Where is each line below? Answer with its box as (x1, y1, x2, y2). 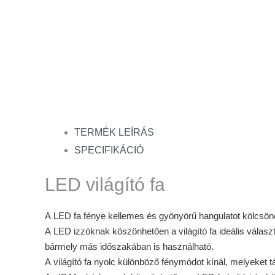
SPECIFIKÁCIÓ (74, 144, 144, 155)
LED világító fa (44, 174, 165, 195)
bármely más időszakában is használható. (44, 241, 214, 252)
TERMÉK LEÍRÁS (74, 126, 154, 137)
